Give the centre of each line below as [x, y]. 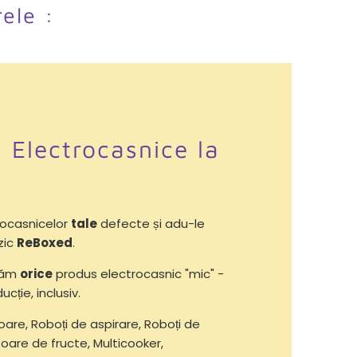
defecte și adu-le [151, 223]
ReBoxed [45, 242]
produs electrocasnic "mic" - [138, 273]
